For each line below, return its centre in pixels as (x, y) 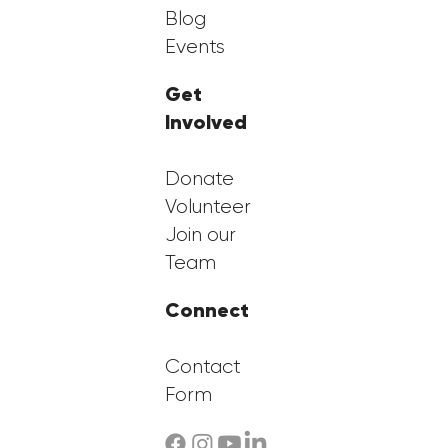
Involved (205, 123)
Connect (206, 311)
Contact (202, 367)
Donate (199, 179)
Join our (200, 235)
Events (194, 47)
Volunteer (207, 207)
